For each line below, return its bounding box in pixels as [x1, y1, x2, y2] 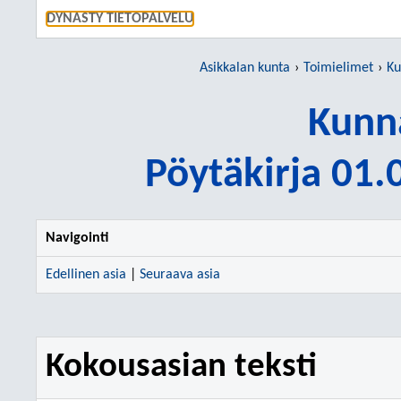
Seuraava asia [140, 268, 220, 282]
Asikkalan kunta [199, 61, 290, 75]
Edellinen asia [46, 268, 126, 282]
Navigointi [46, 231, 108, 245]
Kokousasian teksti [46, 350, 317, 385]
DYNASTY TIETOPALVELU [47, 12, 193, 26]
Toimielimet [303, 61, 373, 75]
